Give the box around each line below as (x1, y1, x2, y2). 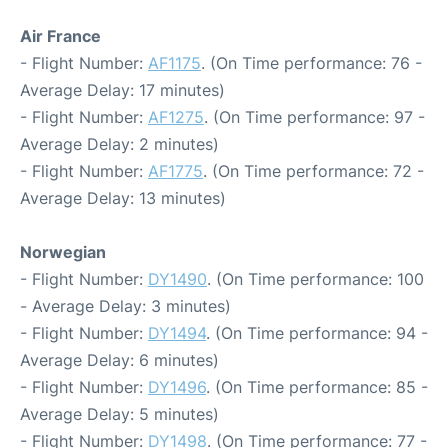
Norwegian (20, 241, 106, 262)
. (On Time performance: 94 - (206, 322, 428, 343)
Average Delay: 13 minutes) (20, 187, 226, 208)
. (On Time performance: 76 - (201, 52, 422, 73)
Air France (20, 25, 101, 46)
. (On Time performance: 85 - (206, 376, 428, 397)
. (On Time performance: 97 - (204, 106, 425, 127)
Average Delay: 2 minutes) (20, 133, 219, 154)
